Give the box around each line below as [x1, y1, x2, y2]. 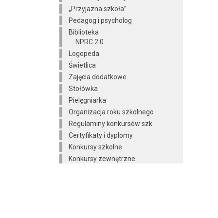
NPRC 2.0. [75, 38, 105, 46]
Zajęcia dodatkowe [69, 73, 127, 81]
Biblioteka [69, 28, 99, 36]
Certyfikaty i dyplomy [69, 131, 133, 140]
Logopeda [69, 50, 99, 58]
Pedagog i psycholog [69, 17, 132, 25]
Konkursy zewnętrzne [69, 155, 135, 163]
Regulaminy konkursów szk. [69, 120, 154, 128]
